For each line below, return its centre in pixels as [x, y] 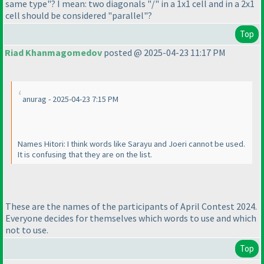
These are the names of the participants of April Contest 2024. [131, 206]
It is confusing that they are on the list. [85, 155]
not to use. [27, 230]
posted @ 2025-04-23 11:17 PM [164, 53]
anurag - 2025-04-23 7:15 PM [70, 99]
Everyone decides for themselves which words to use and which [131, 218]
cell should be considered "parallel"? [79, 16]
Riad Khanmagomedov [53, 53]
